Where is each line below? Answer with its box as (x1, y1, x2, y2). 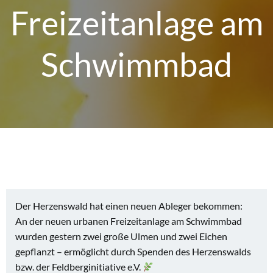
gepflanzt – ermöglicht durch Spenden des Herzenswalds (15, 246, 251, 257)
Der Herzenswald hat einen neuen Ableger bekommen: (15, 200, 243, 211)
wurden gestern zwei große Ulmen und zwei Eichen (15, 230, 227, 242)
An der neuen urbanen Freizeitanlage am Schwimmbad (15, 215, 242, 227)
